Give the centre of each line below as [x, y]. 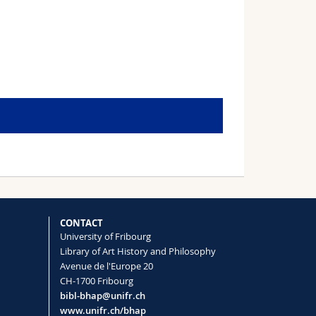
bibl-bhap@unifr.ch [102, 295]
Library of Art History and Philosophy [138, 251]
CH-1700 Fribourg [96, 280]
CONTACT [81, 223]
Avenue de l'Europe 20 [106, 266]
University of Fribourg [105, 236]
